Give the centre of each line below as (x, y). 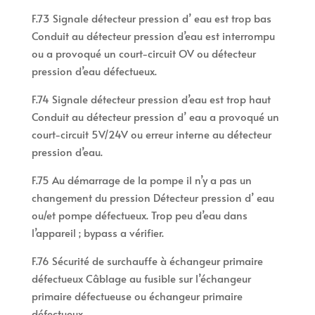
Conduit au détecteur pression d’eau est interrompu (153, 36)
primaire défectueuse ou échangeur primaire (137, 296)
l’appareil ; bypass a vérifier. (97, 233)
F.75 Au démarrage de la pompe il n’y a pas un (141, 180)
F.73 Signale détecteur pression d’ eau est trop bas (151, 18)
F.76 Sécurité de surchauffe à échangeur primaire (147, 261)
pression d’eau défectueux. (94, 71)
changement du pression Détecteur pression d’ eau (153, 198)
